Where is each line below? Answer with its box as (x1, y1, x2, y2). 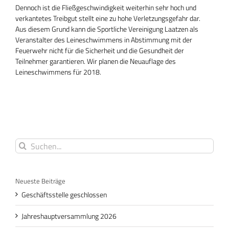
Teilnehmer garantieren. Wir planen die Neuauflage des (15, 56, 176, 67)
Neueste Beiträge (15, 176, 65, 187)
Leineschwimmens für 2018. (15, 66, 101, 78)
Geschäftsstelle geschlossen (21, 189, 107, 200)
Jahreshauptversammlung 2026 (21, 210, 117, 221)
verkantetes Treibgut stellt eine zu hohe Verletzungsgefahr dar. (15, 13, 200, 24)
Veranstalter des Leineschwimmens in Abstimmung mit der (15, 34, 192, 45)
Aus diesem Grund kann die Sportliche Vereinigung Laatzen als (15, 24, 198, 35)
